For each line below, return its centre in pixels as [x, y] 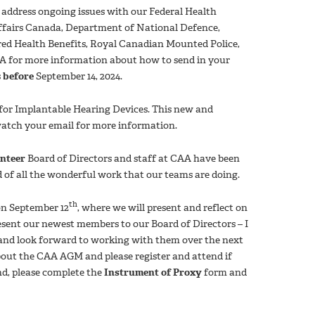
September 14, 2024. [78, 76]
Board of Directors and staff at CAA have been [133, 158]
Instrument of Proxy [154, 272]
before [18, 76]
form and [225, 272]
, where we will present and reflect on [162, 207]
